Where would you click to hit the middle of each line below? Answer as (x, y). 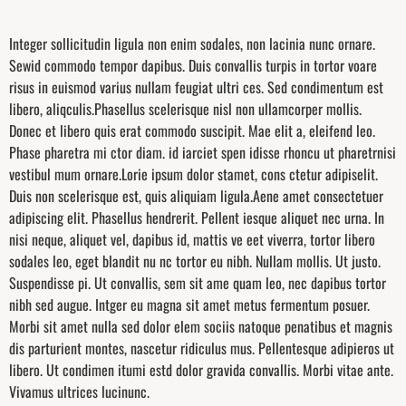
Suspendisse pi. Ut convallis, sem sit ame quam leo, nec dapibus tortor (198, 282)
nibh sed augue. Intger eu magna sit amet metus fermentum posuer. (189, 304)
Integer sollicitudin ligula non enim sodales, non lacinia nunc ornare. (192, 43)
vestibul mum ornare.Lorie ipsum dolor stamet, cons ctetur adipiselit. (193, 174)
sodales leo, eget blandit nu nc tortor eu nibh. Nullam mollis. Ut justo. (195, 261)
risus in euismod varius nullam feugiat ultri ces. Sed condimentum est (196, 87)
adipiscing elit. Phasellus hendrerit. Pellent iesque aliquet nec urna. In (197, 217)
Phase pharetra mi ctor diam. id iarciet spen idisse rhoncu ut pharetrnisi (203, 152)
